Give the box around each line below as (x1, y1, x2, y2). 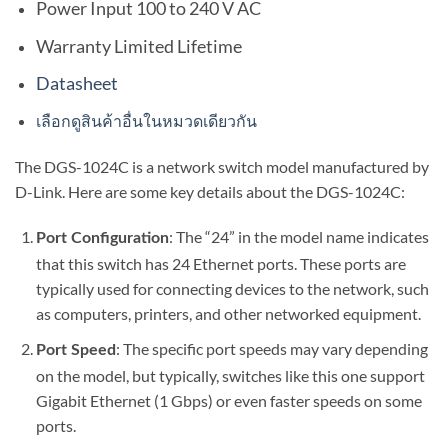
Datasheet (35, 73, 118, 95)
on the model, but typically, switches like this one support (35, 365, 425, 385)
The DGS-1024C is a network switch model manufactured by (15, 156, 429, 176)
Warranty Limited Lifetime (35, 35, 242, 57)
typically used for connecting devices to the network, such (35, 279, 429, 299)
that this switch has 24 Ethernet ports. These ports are (35, 254, 406, 274)
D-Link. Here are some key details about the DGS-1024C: (15, 181, 405, 201)
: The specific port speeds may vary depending (115, 338, 428, 358)
